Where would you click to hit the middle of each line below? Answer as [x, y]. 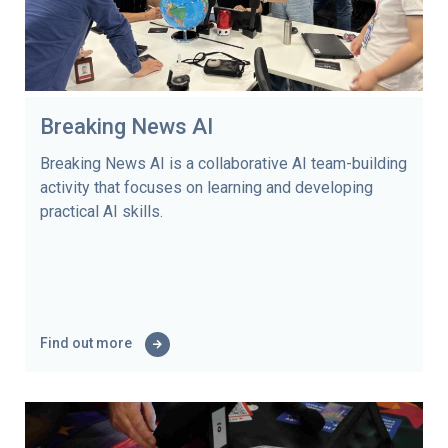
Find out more [87, 342]
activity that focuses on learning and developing [206, 187]
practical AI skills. [101, 211]
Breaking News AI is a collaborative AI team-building [223, 163]
